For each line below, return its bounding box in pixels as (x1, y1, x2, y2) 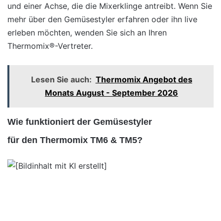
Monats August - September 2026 (45, 88, 178, 98)
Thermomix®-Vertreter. (7, 41, 93, 51)
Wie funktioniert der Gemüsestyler (7, 117, 152, 127)
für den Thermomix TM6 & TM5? (7, 135, 143, 145)
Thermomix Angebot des (95, 74, 192, 84)
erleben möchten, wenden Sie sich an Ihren (7, 28, 167, 37)
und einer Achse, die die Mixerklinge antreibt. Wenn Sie (7, 1, 212, 11)
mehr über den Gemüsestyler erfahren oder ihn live (7, 14, 197, 24)
